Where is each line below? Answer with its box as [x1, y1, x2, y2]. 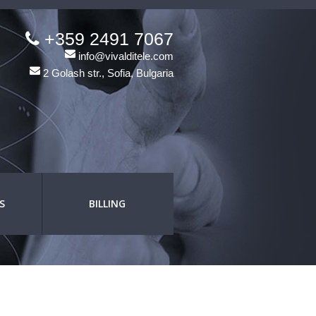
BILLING [89, 197, 126, 210]
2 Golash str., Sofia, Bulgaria [40, 67, 174, 79]
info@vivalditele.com [75, 50, 174, 62]
